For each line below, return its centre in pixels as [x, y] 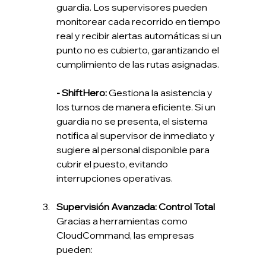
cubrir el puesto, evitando [113, 164]
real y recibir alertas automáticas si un [140, 36]
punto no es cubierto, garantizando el [138, 50]
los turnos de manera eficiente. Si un [137, 107]
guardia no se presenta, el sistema [133, 121]
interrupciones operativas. [114, 178]
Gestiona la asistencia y [160, 93]
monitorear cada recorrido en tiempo [139, 22]
